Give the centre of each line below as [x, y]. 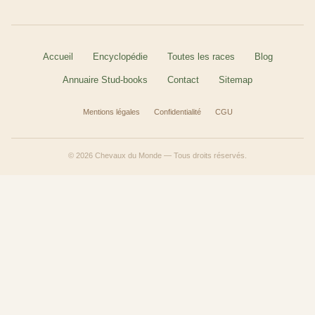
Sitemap [236, 79]
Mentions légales [111, 111]
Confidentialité [177, 111]
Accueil [58, 56]
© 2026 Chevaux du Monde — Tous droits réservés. [157, 155]
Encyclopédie [120, 56]
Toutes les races [201, 56]
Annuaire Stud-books [105, 79]
